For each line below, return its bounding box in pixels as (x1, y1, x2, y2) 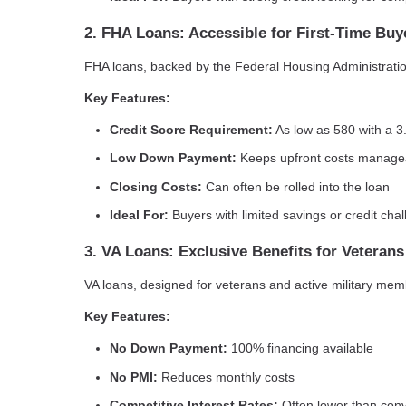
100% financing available (227, 341, 373, 356)
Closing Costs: (110, 179, 202, 194)
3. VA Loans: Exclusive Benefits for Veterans (84, 243, 404, 261)
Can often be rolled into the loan (202, 179, 390, 194)
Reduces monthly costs (158, 369, 295, 384)
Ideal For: (110, 208, 169, 223)
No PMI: (110, 369, 158, 384)
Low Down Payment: (110, 150, 237, 166)
